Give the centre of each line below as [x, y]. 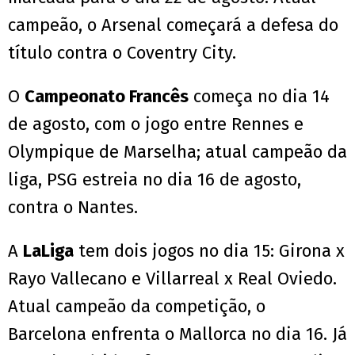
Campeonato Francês [107, 97]
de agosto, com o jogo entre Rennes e [156, 124]
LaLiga [48, 251]
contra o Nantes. [85, 208]
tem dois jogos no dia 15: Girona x [209, 251]
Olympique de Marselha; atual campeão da [177, 152]
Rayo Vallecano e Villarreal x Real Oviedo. [172, 279]
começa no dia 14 [259, 97]
